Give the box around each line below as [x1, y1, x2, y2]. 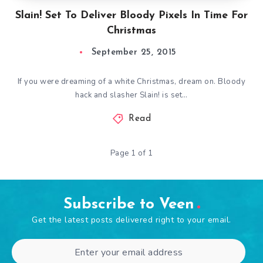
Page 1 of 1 [110, 148, 153, 159]
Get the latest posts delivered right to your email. [32, 214, 231, 225]
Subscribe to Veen [63, 197, 194, 213]
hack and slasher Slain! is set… [75, 90, 188, 100]
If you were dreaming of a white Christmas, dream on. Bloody [17, 76, 246, 87]
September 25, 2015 [91, 48, 177, 57]
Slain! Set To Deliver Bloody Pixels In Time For [15, 10, 248, 21]
